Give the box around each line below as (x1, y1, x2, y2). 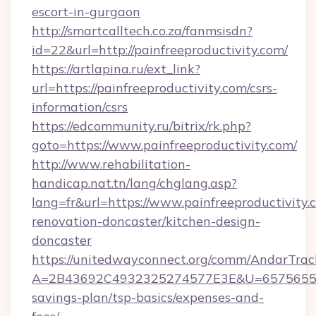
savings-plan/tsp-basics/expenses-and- (32, 289, 264, 305)
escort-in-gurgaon (32, 4, 140, 20)
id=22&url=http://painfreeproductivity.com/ (32, 42, 288, 58)
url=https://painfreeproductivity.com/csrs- (32, 80, 277, 96)
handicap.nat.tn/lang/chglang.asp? (32, 175, 237, 191)
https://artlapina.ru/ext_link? (32, 61, 200, 77)
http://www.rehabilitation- (32, 156, 190, 172)
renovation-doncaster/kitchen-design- (32, 213, 260, 229)
